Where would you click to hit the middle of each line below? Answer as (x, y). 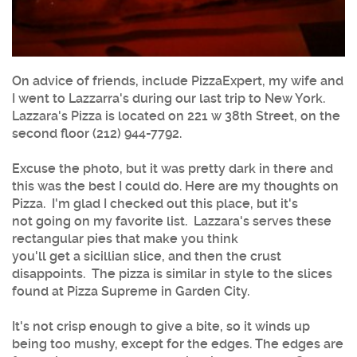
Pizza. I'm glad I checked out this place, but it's (155, 203)
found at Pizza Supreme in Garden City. (131, 291)
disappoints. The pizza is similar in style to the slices (172, 273)
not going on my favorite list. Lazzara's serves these (172, 221)
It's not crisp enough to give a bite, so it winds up (161, 326)
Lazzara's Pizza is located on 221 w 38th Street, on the (176, 116)
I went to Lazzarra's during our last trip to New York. (170, 98)
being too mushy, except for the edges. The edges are (178, 343)
